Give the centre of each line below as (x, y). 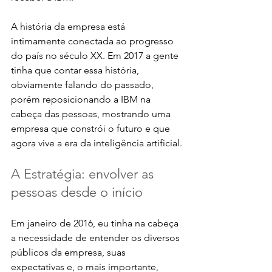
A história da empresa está (69, 26)
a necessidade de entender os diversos (97, 237)
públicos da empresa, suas (70, 252)
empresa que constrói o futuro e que (92, 128)
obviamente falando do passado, (83, 84)
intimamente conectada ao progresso (93, 41)
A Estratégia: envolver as (84, 174)
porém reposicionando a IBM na (82, 99)
